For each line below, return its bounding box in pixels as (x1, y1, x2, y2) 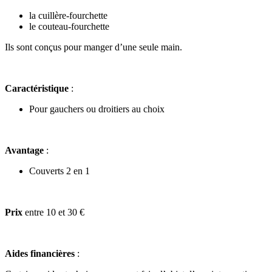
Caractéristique (5, 83, 69, 93)
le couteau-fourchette (29, 21, 109, 32)
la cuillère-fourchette (29, 10, 107, 21)
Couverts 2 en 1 (29, 165, 90, 176)
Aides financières (5, 248, 75, 259)
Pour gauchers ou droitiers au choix (29, 103, 165, 114)
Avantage (5, 144, 44, 155)
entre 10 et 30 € (22, 206, 84, 217)
